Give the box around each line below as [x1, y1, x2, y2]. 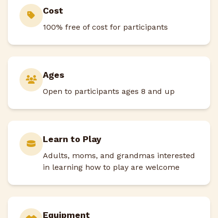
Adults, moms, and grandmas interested [43, 151, 195, 161]
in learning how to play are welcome [43, 163, 180, 172]
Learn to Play [43, 134, 101, 145]
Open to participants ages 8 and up [43, 87, 175, 96]
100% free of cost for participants [43, 22, 168, 32]
